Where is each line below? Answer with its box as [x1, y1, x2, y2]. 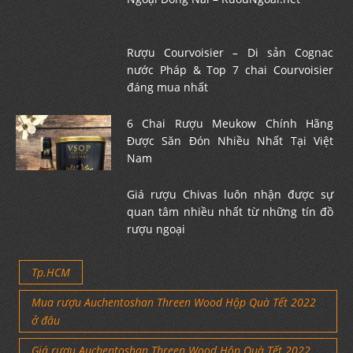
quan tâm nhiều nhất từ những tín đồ [126, 203, 333, 219]
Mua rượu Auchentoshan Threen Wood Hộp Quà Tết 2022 [32, 294, 316, 310]
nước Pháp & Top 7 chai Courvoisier [126, 61, 333, 77]
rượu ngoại [126, 221, 185, 236]
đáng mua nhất [126, 79, 208, 95]
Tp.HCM [32, 264, 70, 280]
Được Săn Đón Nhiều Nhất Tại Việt [126, 132, 333, 148]
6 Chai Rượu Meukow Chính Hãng [126, 115, 333, 131]
